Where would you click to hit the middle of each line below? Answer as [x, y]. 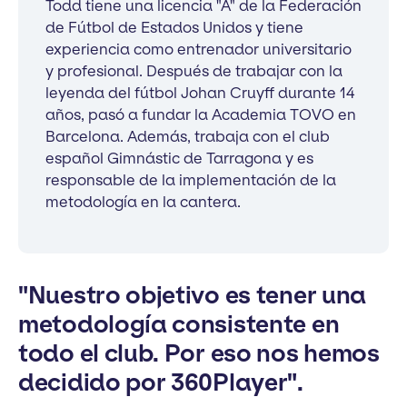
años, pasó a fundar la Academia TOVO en [201, 114]
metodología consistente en [179, 324]
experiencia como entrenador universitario [199, 49]
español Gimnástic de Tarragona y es [179, 158]
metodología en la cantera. [143, 201]
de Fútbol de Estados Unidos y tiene [174, 27]
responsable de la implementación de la [191, 179]
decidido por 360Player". [161, 382]
